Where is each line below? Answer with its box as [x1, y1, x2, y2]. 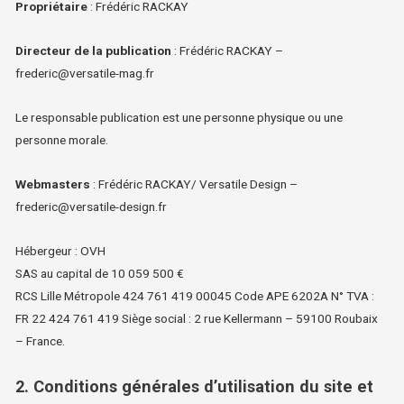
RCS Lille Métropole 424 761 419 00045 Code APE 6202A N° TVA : [15, 288, 375, 303]
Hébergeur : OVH [15, 243, 106, 258]
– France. [15, 333, 66, 348]
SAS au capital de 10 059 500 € [15, 265, 185, 280]
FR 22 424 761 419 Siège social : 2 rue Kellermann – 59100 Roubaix [15, 310, 379, 326]
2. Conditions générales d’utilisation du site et [15, 376, 374, 396]
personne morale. [15, 132, 109, 147]
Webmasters [15, 176, 91, 191]
